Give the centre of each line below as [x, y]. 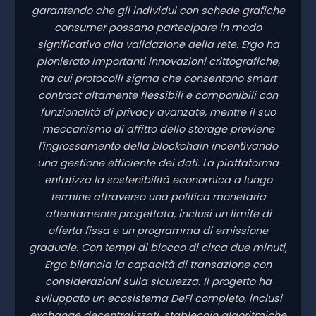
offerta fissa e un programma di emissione [158, 230]
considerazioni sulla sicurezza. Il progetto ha [158, 281]
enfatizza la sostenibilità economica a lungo [158, 180]
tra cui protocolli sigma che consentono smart [158, 78]
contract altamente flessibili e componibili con [158, 95]
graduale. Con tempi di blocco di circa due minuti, [158, 247]
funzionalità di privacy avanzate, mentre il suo [158, 112]
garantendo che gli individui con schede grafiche [158, 10]
